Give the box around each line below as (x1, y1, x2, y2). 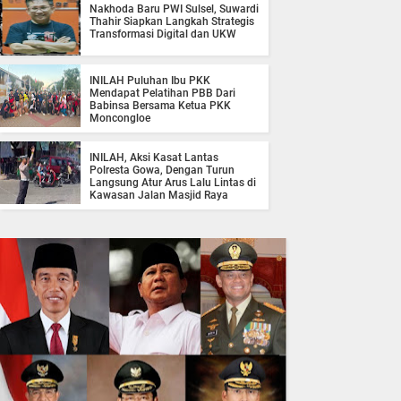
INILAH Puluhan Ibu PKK (90, 74, 210, 88)
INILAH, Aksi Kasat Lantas (90, 151, 218, 165)
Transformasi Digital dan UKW (90, 28, 236, 41)
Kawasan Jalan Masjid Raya (90, 189, 228, 202)
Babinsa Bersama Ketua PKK (90, 99, 231, 113)
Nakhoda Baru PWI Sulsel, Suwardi (90, 3, 259, 16)
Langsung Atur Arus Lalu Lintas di (90, 176, 256, 190)
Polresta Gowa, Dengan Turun (90, 164, 235, 177)
